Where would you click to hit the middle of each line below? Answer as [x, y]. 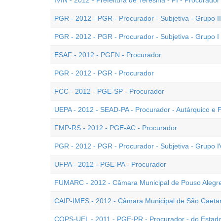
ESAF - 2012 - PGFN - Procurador [108, 55]
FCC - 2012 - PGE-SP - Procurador [109, 91]
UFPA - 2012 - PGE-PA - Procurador [110, 164]
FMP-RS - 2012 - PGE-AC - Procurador [116, 128]
